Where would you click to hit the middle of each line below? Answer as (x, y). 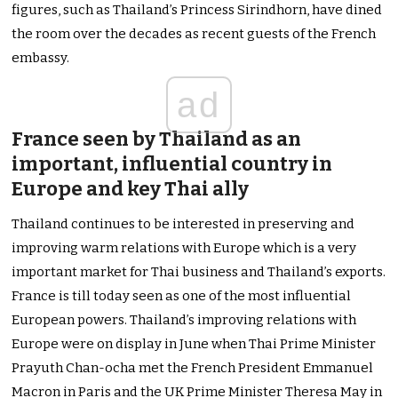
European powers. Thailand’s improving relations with (184, 320)
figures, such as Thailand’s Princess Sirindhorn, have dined (197, 10)
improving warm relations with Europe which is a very (184, 248)
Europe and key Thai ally (131, 189)
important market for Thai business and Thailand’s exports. (199, 272)
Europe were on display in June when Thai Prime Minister (194, 344)
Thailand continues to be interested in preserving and (183, 224)
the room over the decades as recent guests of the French (194, 34)
